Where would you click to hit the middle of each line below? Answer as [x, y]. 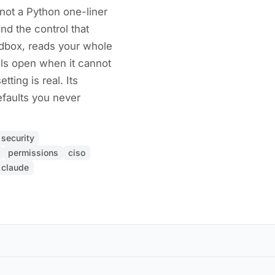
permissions [33, 153]
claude [15, 167]
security [18, 138]
